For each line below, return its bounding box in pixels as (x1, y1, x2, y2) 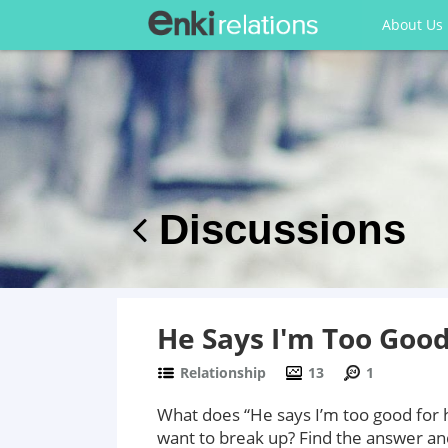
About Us (381, 15, 443, 34)
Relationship (180, 363, 266, 382)
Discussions (147, 206, 406, 253)
